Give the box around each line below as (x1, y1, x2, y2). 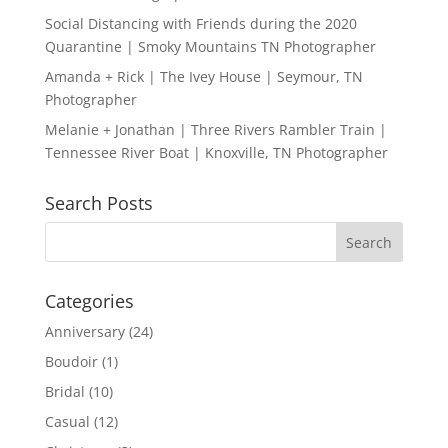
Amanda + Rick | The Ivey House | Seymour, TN (44, 67, 363, 87)
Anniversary (44, 322, 125, 342)
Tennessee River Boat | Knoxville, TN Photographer (44, 143, 388, 163)
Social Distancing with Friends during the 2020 (44, 14, 357, 34)
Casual (44, 412, 90, 432)
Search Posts (44, 191, 153, 216)
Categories (44, 289, 134, 314)
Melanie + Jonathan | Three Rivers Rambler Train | (44, 120, 387, 140)
